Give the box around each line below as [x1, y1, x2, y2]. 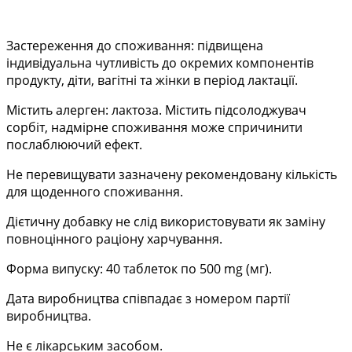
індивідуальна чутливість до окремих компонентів [6, 54, 313, 72]
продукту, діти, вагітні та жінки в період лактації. [6, 71, 298, 90]
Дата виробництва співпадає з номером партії [6, 290, 290, 308]
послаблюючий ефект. [6, 136, 142, 154]
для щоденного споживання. [6, 183, 183, 201]
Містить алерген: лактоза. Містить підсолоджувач [6, 101, 306, 119]
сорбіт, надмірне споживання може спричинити [6, 119, 302, 137]
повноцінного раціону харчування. [6, 230, 222, 248]
